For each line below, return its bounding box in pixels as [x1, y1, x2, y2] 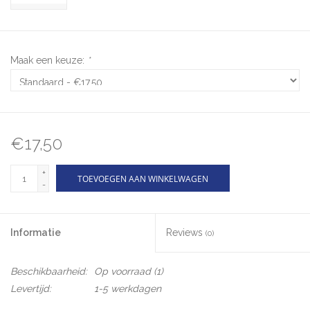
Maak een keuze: [10, 55, 87, 66]
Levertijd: [10, 283, 51, 295]
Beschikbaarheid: [10, 266, 87, 277]
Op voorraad [94, 266, 151, 277]
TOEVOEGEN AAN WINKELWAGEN [77, 173, 208, 185]
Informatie [10, 227, 61, 239]
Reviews [166, 227, 206, 239]
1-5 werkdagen [94, 283, 161, 295]
